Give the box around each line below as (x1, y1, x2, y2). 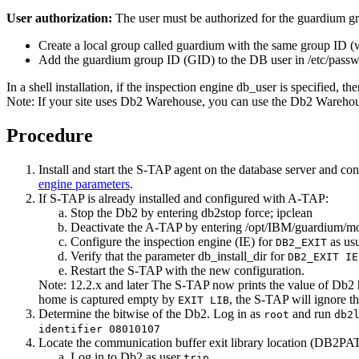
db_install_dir (198, 249, 267, 264)
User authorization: (6, 11, 115, 26)
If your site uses (34, 95, 120, 109)
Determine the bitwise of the (38, 307, 184, 321)
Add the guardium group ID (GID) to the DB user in (38, 53, 308, 67)
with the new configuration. (162, 264, 305, 278)
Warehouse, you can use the (143, 95, 290, 109)
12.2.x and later (70, 278, 151, 292)
